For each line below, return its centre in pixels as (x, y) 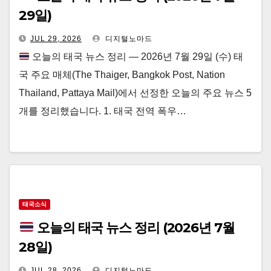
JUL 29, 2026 (56, 39)
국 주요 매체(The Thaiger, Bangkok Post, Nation (122, 75)
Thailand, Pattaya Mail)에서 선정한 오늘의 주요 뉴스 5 (135, 93)
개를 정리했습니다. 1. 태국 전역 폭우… (103, 111)
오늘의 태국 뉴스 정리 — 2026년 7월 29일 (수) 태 (137, 57)
